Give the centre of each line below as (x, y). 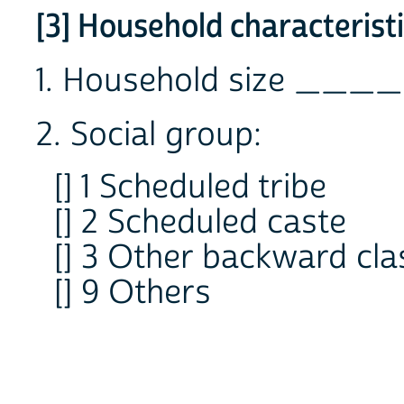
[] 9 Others (133, 294)
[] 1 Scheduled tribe (190, 188)
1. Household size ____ (219, 82)
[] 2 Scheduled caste (200, 223)
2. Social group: (149, 136)
